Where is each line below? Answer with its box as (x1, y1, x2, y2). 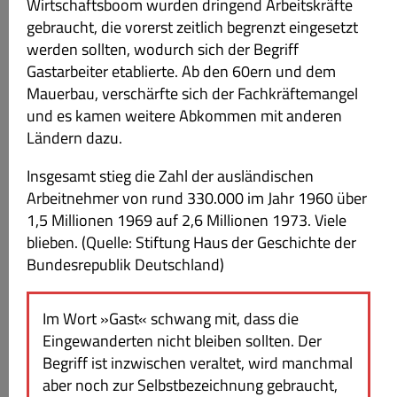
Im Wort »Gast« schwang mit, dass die (43, 307, 299, 331)
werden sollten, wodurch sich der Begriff (27, 37, 299, 61)
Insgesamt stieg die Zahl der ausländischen (27, 164, 314, 188)
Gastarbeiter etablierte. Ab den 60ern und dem (27, 59, 336, 83)
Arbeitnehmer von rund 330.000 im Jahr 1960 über (27, 186, 367, 210)
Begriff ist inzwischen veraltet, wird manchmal (43, 351, 353, 375)
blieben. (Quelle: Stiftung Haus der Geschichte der (27, 230, 356, 254)
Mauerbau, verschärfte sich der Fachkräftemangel (27, 82, 358, 105)
